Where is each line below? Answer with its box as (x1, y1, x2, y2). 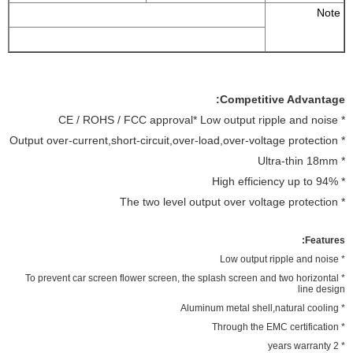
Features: (305, 234, 345, 246)
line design (298, 283, 345, 295)
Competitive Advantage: (220, 92, 345, 106)
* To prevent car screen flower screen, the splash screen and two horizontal (25, 272, 339, 284)
